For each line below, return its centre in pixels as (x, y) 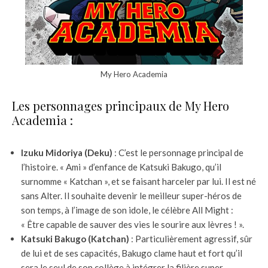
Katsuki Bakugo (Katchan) (75, 239)
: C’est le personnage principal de (178, 153)
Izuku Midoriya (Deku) (67, 153)
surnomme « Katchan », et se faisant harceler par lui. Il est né (138, 182)
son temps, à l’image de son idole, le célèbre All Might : (127, 210)
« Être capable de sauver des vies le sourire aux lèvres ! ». (133, 225)
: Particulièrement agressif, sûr (191, 239)
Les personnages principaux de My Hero (121, 106)
